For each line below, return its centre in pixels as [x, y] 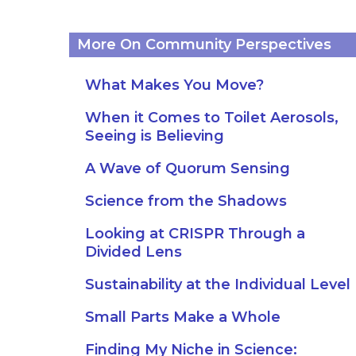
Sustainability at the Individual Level [218, 284]
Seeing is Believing [155, 136]
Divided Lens [133, 252]
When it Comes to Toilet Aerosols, [212, 118]
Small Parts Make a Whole [183, 317]
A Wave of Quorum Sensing [188, 168]
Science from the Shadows [186, 201]
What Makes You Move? [174, 85]
